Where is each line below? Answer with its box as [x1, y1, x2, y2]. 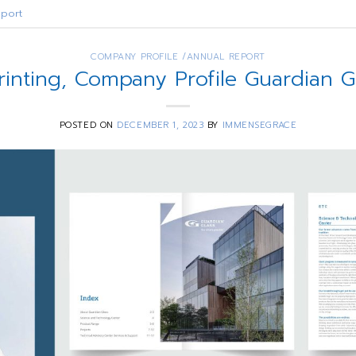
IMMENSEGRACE [222, 118, 297, 132]
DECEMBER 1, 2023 [117, 118, 204, 132]
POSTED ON [59, 118, 118, 132]
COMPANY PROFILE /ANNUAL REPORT [91, 50, 265, 64]
